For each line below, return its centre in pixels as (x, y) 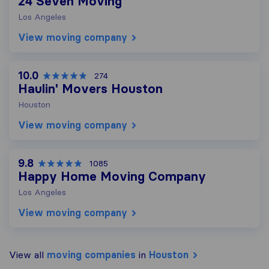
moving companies (91, 255)
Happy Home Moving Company (112, 177)
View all (28, 255)
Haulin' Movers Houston (90, 89)
